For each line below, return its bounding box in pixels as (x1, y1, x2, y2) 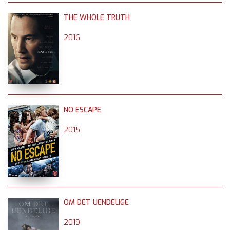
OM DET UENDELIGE (64, 197, 129, 207)
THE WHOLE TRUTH (64, 12, 130, 23)
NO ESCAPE (64, 105, 101, 115)
